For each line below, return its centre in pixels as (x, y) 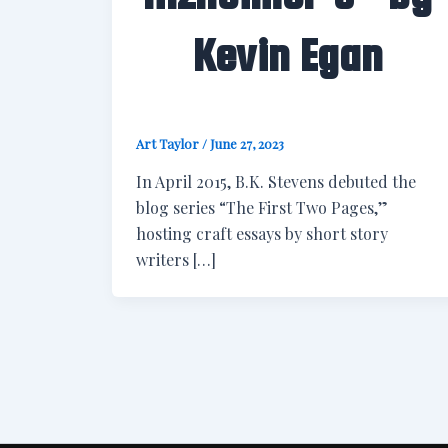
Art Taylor (169, 144)
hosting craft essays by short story (262, 233)
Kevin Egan (287, 55)
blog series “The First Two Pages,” (262, 207)
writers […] (176, 259)
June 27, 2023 (247, 144)
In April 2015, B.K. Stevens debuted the (276, 181)
